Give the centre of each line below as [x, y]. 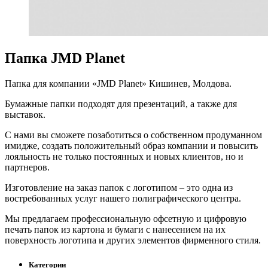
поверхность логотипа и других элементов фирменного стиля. [133, 240]
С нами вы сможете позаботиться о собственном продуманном [133, 135]
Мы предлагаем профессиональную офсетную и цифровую [126, 219]
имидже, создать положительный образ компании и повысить [131, 146]
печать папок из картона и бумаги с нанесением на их [115, 230]
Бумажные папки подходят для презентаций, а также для [121, 104]
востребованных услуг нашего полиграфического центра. [123, 199]
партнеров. [27, 167]
